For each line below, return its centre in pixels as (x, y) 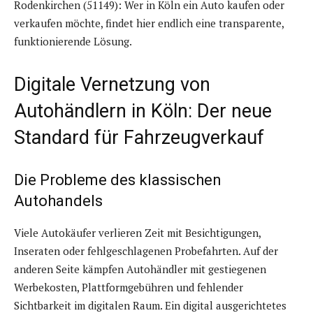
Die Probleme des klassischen (118, 180)
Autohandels (58, 201)
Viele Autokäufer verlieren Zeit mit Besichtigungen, (137, 233)
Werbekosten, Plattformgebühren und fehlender (129, 287)
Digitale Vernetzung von (112, 85)
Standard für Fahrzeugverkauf (139, 138)
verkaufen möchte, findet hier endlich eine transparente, (149, 23)
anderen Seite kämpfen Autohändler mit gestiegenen (140, 269)
